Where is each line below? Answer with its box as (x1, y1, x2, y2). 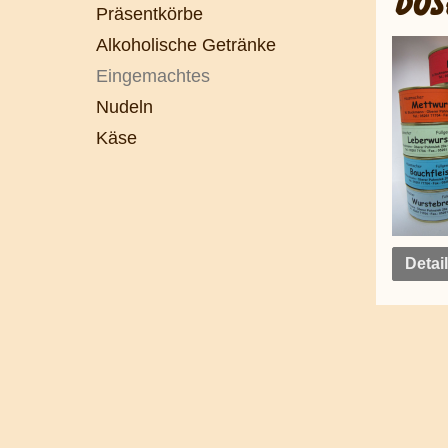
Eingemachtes (96, 65, 210, 86)
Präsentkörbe (96, 3, 203, 24)
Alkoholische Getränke (96, 34, 276, 55)
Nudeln (96, 96, 153, 117)
